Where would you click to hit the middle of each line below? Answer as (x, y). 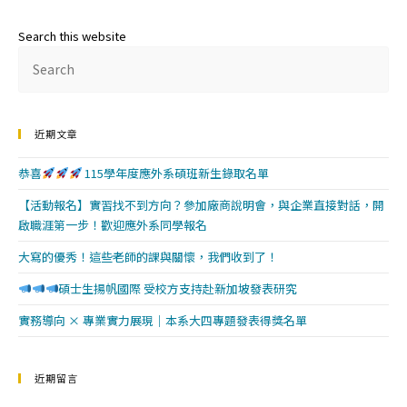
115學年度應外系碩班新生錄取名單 (176, 173)
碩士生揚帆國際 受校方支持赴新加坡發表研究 (178, 288)
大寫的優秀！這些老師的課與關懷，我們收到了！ (148, 257)
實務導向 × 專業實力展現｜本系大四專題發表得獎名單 (163, 320)
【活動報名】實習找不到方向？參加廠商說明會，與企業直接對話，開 (201, 205)
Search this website (72, 36)
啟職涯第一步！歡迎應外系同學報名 (113, 225)
